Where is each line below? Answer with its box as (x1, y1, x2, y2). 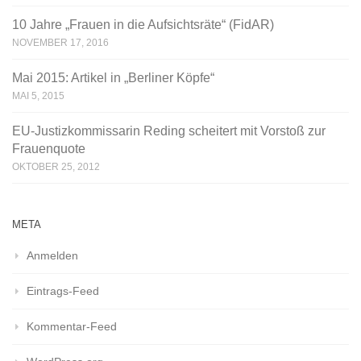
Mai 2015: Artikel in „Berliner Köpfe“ (12, 71, 214, 85)
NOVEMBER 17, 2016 (12, 37, 109, 49)
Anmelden (27, 249, 78, 263)
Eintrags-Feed (27, 284, 99, 298)
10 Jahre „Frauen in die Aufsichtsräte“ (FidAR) (12, 18, 274, 32)
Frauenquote (12, 142, 85, 156)
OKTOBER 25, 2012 (12, 161, 100, 173)
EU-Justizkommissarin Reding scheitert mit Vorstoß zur (12, 124, 326, 139)
